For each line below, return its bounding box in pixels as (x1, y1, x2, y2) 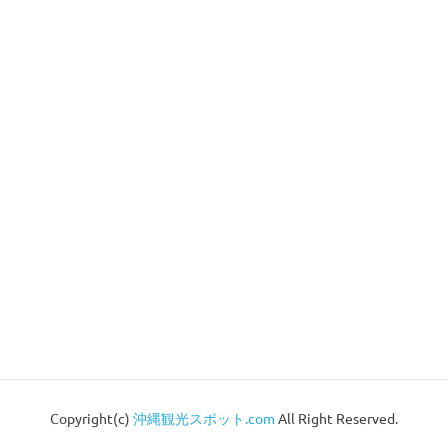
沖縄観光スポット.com (133, 408, 275, 427)
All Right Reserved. (275, 408, 398, 427)
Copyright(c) (50, 408, 133, 427)
